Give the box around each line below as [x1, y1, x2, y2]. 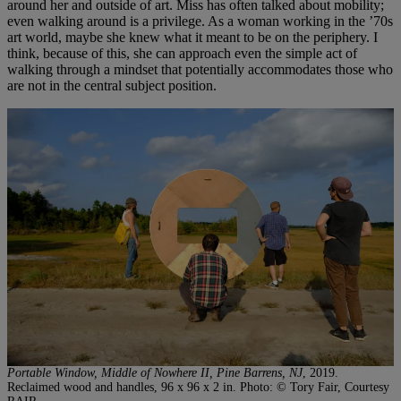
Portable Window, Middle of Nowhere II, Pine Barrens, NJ [7, 365, 303, 380]
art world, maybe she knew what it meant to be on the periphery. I [7, 29, 378, 45]
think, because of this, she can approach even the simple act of [7, 45, 357, 61]
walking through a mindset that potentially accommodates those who [7, 61, 393, 77]
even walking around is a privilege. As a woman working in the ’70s [7, 13, 393, 29]
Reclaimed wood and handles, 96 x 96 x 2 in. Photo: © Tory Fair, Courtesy [7, 380, 389, 394]
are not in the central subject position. [7, 77, 217, 93]
